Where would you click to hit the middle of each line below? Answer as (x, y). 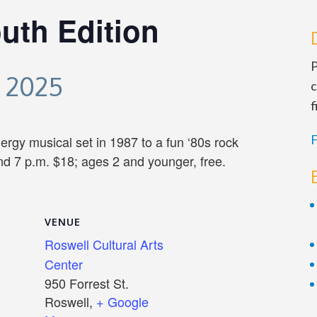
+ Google (122, 302)
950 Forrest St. (87, 283)
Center (64, 264)
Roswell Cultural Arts (104, 244)
